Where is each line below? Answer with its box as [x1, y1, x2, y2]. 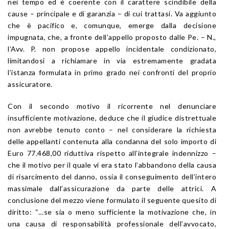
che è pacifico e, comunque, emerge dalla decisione [8, 20, 216, 30]
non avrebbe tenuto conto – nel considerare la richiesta [8, 125, 216, 134]
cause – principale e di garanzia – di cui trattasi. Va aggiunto [8, 9, 216, 18]
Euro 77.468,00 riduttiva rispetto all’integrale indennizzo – [8, 148, 216, 157]
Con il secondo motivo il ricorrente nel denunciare [8, 101, 216, 110]
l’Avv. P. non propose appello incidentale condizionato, [8, 44, 216, 53]
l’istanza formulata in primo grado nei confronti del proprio [8, 67, 216, 77]
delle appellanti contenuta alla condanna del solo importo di [8, 136, 216, 146]
